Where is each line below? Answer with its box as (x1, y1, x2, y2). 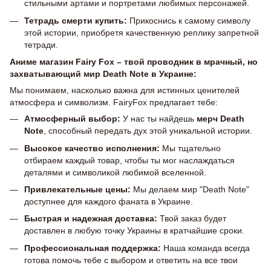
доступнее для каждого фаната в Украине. (24, 196, 193, 206)
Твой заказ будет (157, 214, 226, 224)
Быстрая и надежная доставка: (24, 214, 157, 224)
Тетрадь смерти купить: (24, 15, 127, 25)
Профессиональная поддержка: (24, 243, 161, 253)
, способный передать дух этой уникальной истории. (44, 126, 252, 136)
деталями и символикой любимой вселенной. (24, 167, 206, 177)
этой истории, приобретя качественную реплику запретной (24, 27, 259, 38)
